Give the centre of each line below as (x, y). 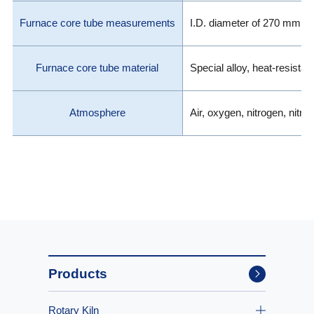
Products (78, 273)
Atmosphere (97, 112)
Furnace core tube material (97, 68)
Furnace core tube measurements (97, 23)
